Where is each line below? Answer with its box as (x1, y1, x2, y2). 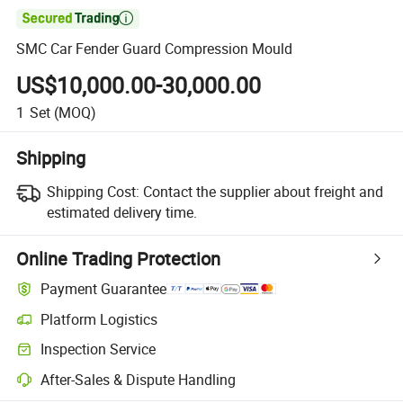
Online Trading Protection (16, 246, 221, 271)
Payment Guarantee (40, 279, 167, 300)
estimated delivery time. (46, 201, 197, 222)
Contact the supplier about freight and (142, 181, 383, 201)
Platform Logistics (40, 309, 158, 329)
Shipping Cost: (46, 181, 139, 201)
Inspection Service (40, 339, 157, 360)
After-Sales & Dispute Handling (40, 369, 237, 390)
